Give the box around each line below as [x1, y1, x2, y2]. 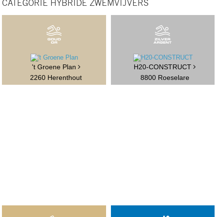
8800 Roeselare [140, 74, 189, 82]
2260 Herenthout [30, 74, 82, 82]
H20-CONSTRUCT [134, 63, 194, 71]
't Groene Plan [31, 63, 78, 71]
